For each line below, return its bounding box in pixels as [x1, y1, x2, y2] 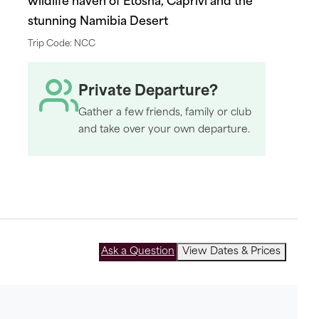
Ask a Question [101, 247, 174, 256]
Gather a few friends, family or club [78, 108, 252, 117]
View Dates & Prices [182, 247, 281, 256]
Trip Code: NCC [28, 40, 95, 48]
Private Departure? [78, 85, 219, 99]
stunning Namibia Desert [28, 16, 168, 28]
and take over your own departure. [78, 125, 251, 135]
